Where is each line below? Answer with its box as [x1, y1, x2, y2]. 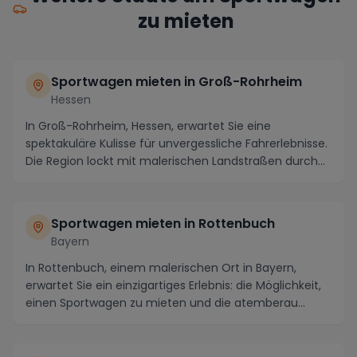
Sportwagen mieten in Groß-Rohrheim [51, 72, 302, 91]
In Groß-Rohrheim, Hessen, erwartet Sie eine [25, 117, 271, 134]
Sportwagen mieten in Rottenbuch [51, 214, 275, 233]
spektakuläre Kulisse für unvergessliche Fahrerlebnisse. [25, 135, 328, 151]
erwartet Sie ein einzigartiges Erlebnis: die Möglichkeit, [25, 277, 321, 293]
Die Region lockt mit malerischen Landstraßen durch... [25, 152, 325, 169]
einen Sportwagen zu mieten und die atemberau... [25, 294, 305, 311]
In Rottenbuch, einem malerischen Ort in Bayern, [25, 259, 296, 276]
